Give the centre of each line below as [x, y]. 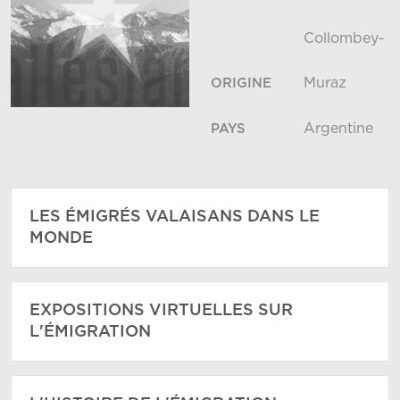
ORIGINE [241, 84]
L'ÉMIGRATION [90, 333]
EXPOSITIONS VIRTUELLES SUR [161, 311]
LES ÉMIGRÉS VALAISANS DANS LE [175, 217]
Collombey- [344, 39]
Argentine [338, 129]
